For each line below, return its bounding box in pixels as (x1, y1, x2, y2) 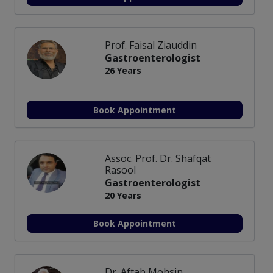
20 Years (105, 190, 141, 202)
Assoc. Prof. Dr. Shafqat (105, 152, 211, 166)
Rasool (105, 163, 136, 177)
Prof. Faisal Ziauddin (105, 38, 197, 52)
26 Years (105, 65, 141, 77)
